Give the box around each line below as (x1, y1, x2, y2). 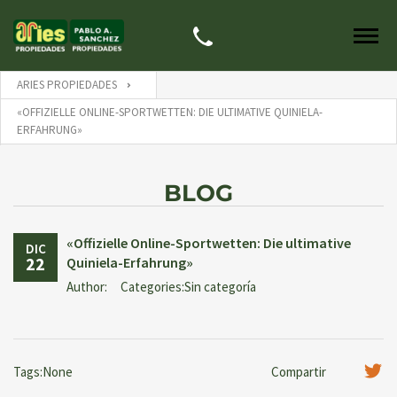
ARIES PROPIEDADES (17, 77, 117, 92)
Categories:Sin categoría (121, 278, 256, 295)
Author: (66, 278, 107, 295)
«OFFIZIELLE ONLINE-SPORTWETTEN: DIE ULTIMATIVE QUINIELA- (17, 105, 323, 120)
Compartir (271, 363, 326, 380)
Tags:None (13, 363, 73, 380)
